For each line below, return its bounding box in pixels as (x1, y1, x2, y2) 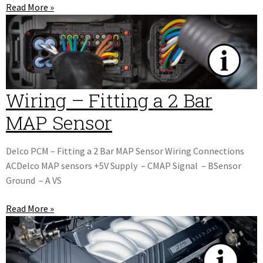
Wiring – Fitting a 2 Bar (6, 87, 213, 113)
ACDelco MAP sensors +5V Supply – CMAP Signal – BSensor (6, 159, 241, 171)
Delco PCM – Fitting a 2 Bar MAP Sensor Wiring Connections (6, 144, 244, 157)
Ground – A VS (6, 174, 62, 186)
